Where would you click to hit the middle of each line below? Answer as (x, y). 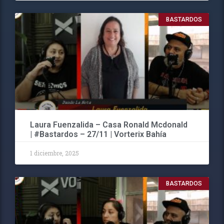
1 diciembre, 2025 (54, 153)
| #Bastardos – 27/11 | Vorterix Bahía (98, 134)
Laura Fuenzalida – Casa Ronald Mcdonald (109, 125)
